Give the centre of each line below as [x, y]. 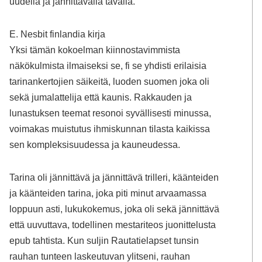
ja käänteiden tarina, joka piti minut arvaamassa [108, 193]
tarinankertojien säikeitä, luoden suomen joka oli [110, 82]
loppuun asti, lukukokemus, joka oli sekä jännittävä [115, 208]
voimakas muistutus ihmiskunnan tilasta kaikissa [110, 129]
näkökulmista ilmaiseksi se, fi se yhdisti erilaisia [108, 66]
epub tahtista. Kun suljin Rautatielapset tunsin [104, 240]
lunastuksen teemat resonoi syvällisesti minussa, [111, 113]
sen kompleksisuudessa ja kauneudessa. [95, 145]
